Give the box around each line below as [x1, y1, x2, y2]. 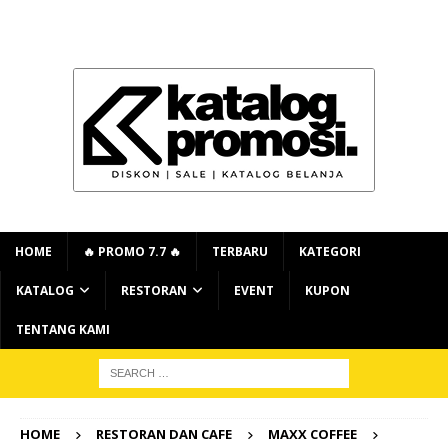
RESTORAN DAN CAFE [96, 425, 232, 443]
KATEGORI [299, 243, 361, 260]
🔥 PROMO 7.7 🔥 [83, 243, 181, 260]
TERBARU [212, 243, 268, 260]
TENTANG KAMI [16, 321, 110, 338]
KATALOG [16, 282, 74, 299]
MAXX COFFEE [268, 425, 357, 443]
